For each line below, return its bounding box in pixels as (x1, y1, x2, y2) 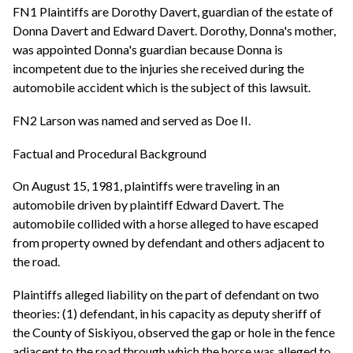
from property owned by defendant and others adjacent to (13, 235, 325, 251)
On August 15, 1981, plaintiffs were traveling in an (13, 178, 280, 194)
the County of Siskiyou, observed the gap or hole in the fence (13, 324, 335, 340)
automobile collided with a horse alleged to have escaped (13, 216, 318, 232)
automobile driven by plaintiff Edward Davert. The (13, 197, 284, 213)
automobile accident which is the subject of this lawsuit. (13, 80, 310, 95)
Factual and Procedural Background (13, 145, 206, 161)
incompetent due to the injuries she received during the (13, 61, 304, 76)
